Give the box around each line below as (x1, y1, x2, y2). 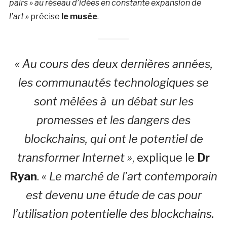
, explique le (132, 151, 197, 165)
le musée (61, 12, 97, 22)
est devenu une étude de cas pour (25, 188, 202, 202)
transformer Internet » (17, 151, 132, 165)
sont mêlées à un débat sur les (33, 95, 194, 108)
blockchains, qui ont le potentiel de (24, 132, 203, 146)
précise (28, 12, 61, 22)
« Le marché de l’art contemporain (42, 170, 217, 183)
